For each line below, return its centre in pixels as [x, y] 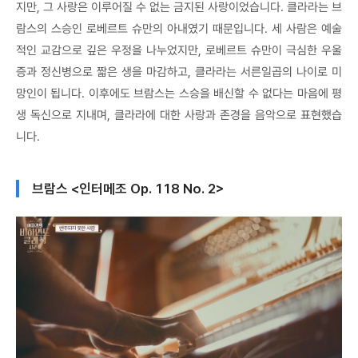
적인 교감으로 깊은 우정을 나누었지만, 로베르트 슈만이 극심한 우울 [179, 50]
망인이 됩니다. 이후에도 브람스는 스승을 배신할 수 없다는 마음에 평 [179, 93]
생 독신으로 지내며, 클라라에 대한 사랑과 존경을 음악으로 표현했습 [179, 115]
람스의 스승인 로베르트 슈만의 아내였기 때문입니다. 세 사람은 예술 [179, 28]
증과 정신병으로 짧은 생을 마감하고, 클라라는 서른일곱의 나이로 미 [179, 72]
